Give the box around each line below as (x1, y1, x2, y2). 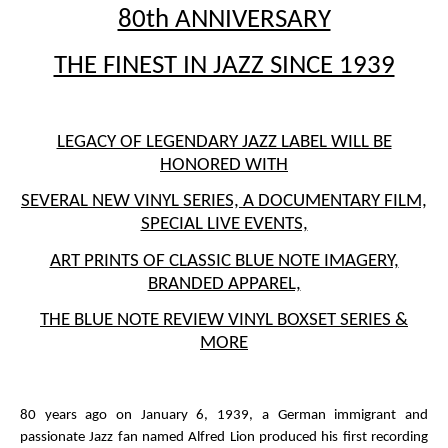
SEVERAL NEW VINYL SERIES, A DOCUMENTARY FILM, (21, 192, 427, 212)
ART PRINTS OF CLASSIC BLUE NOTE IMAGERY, (49, 251, 399, 271)
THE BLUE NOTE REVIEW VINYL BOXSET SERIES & (40, 310, 408, 330)
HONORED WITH (160, 155, 288, 175)
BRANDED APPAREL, (147, 274, 301, 294)
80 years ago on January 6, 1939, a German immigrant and (20, 407, 428, 423)
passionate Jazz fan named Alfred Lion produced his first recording (20, 429, 428, 445)
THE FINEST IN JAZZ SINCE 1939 (53, 53, 395, 81)
